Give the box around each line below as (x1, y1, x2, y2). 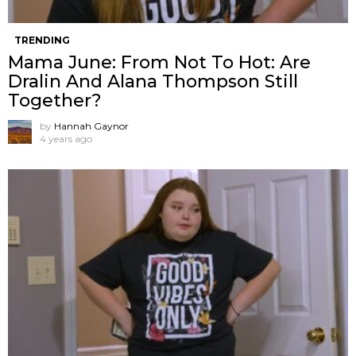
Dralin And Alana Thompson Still (8, 70, 298, 92)
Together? (8, 89, 102, 111)
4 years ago (40, 132, 92, 145)
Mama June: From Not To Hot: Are (8, 51, 311, 73)
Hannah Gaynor (54, 119, 129, 132)
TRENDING (14, 33, 70, 46)
